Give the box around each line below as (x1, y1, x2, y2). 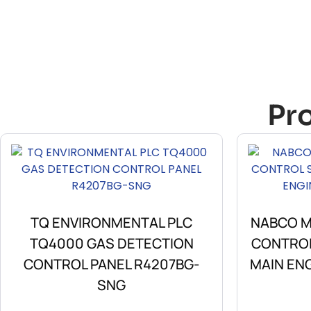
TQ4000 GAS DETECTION (29, 234, 194, 253)
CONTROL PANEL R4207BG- (24, 255, 199, 274)
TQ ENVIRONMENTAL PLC (31, 213, 192, 233)
